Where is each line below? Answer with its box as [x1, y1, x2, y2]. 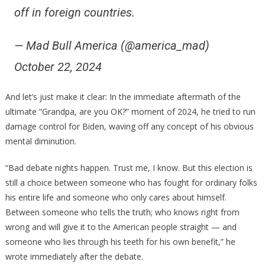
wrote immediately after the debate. [5, 251, 143, 262]
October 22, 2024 [14, 60, 102, 74]
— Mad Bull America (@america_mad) [14, 38, 209, 53]
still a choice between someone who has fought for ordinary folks [5, 177, 257, 188]
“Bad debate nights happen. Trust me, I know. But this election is [5, 162, 253, 173]
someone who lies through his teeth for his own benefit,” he [5, 236, 235, 247]
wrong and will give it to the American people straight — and [5, 221, 237, 232]
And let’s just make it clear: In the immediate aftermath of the [5, 91, 241, 102]
